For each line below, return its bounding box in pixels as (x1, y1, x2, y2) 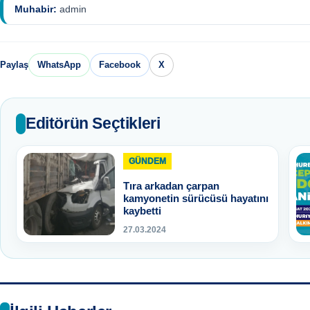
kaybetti (123, 204, 161, 217)
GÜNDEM (129, 156, 166, 166)
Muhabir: (15, 3, 57, 15)
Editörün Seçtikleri (26, 114, 161, 133)
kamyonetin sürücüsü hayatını (123, 192, 268, 204)
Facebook (99, 60, 140, 71)
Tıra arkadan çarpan (123, 179, 219, 192)
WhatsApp (37, 60, 81, 71)
